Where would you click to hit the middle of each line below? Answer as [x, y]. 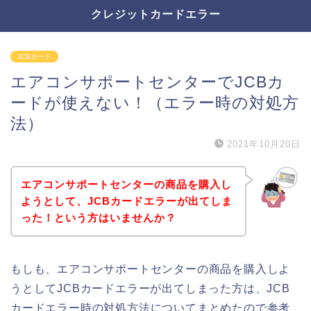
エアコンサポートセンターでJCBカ [148, 82]
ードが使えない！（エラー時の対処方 [155, 103]
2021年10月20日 [264, 144]
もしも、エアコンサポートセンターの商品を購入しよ [151, 269]
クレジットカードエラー [155, 14]
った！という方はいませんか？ [98, 217]
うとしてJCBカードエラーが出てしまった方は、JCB [150, 288]
